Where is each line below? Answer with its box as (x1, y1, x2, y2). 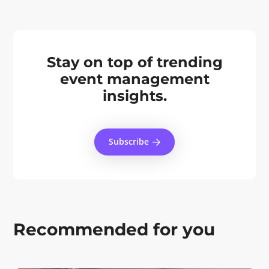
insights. (102, 86, 167, 104)
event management (59, 70, 210, 88)
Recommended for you (13, 219, 216, 240)
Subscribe (109, 135, 149, 147)
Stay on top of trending (46, 53, 223, 71)
